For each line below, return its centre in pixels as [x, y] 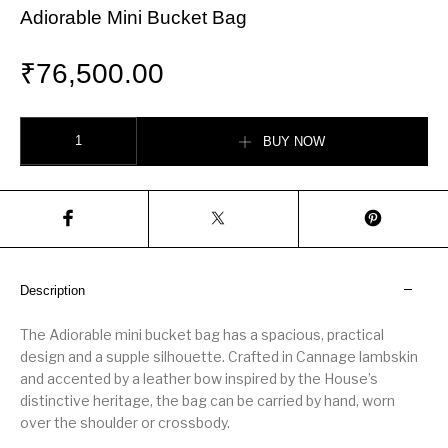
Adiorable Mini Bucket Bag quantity [121, 125]
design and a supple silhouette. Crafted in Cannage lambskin [219, 356]
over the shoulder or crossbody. [125, 422]
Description [53, 290]
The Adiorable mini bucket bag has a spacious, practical [202, 334]
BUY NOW [294, 142]
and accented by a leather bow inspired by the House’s [199, 378]
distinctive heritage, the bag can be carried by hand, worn [208, 400]
